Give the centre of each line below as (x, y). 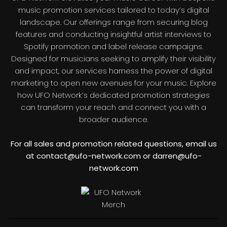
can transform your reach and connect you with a (113, 107)
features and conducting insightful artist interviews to (113, 34)
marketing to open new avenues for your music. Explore (113, 83)
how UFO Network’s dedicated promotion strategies (113, 95)
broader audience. (113, 119)
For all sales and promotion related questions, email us (113, 143)
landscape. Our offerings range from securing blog (113, 22)
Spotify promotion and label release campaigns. (113, 46)
